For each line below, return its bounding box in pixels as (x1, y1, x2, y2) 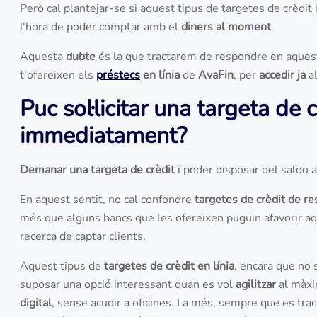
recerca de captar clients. (20, 229, 149, 244)
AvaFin (198, 67, 234, 83)
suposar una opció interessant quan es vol (20, 277, 236, 292)
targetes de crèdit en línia (104, 258, 234, 274)
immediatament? (20, 120, 192, 151)
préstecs (96, 67, 140, 83)
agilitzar (236, 277, 276, 292)
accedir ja (259, 67, 306, 83)
